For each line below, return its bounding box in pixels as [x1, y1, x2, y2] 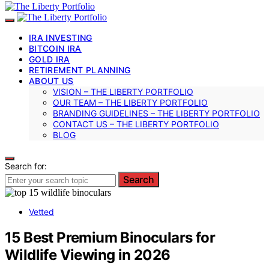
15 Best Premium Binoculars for [5, 228, 215, 246]
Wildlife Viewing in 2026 [5, 246, 171, 264]
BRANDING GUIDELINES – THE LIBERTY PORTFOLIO [53, 107, 260, 118]
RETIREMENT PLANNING [29, 64, 131, 75]
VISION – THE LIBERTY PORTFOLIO [53, 86, 193, 97]
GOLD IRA [29, 53, 70, 64]
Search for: [5, 160, 47, 171]
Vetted [29, 206, 54, 217]
